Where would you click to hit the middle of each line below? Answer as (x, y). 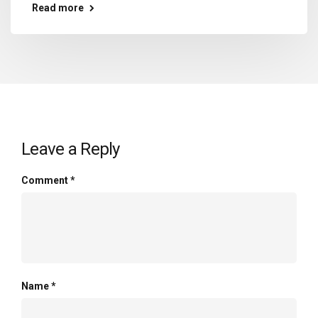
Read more (58, 7)
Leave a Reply (71, 149)
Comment (46, 180)
